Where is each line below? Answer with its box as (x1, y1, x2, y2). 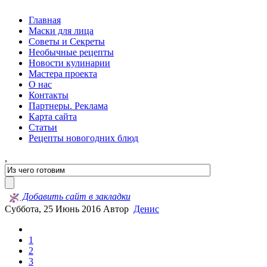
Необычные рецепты (29, 47, 114, 57)
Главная (29, 15, 61, 25)
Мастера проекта (29, 69, 97, 79)
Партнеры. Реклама (29, 101, 108, 111)
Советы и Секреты (29, 36, 105, 46)
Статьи (29, 122, 57, 132)
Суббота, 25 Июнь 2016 (5, 204, 103, 214)
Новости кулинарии (29, 58, 110, 68)
